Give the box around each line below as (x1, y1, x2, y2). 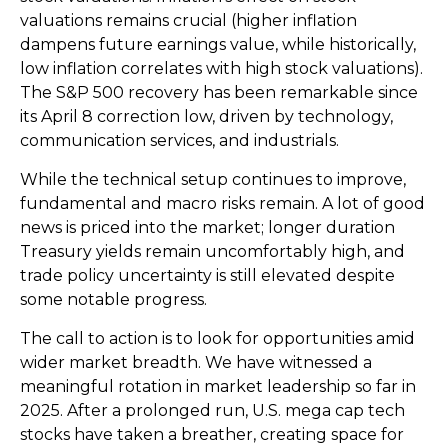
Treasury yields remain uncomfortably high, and (20, 241, 405, 261)
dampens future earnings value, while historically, (20, 34, 416, 54)
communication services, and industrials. (20, 130, 339, 150)
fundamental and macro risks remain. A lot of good (20, 193, 425, 213)
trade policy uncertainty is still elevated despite (20, 265, 395, 285)
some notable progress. (20, 289, 207, 309)
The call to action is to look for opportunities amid (20, 328, 415, 348)
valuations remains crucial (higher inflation (20, 10, 357, 30)
